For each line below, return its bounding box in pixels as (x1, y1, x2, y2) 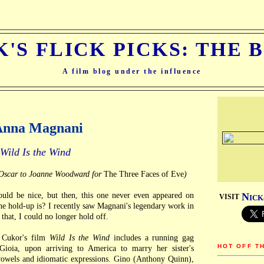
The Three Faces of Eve (104, 169, 184, 179)
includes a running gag (110, 233, 194, 243)
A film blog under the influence (62, 67, 202, 75)
